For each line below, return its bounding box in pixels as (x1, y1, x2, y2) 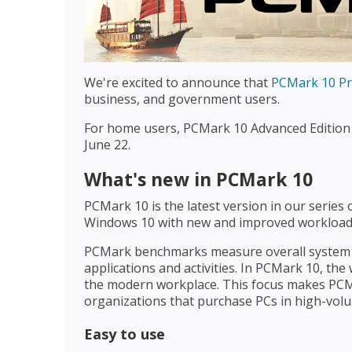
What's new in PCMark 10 (84, 166, 313, 192)
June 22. (84, 135, 130, 153)
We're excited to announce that (84, 73, 271, 91)
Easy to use (84, 324, 165, 343)
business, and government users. (84, 90, 280, 108)
